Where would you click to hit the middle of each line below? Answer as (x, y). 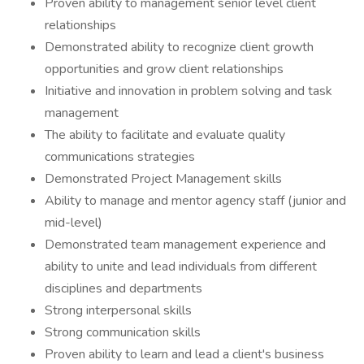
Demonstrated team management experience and (185, 245)
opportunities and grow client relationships (164, 69)
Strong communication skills (123, 332)
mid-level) (74, 223)
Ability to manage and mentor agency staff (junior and (195, 201)
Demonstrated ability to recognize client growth (179, 47)
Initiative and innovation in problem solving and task (188, 91)
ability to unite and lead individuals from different (181, 266)
